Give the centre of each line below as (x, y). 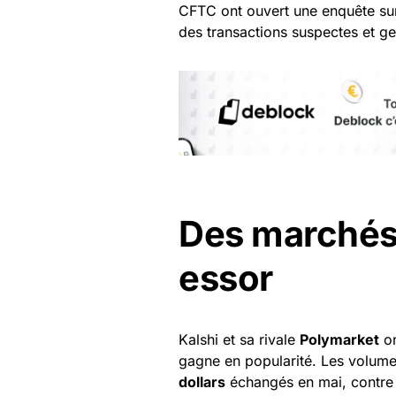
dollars (202, 382)
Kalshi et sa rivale (239, 340)
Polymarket (339, 340)
